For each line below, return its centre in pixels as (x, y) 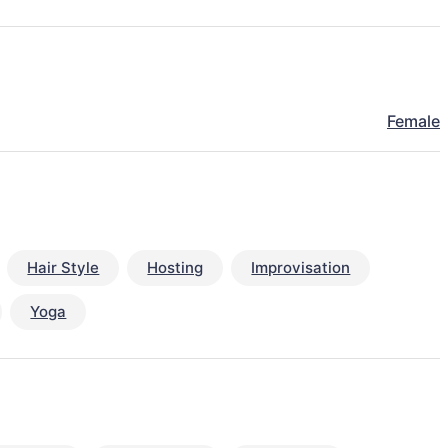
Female (413, 121)
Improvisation (301, 268)
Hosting (175, 268)
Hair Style (63, 268)
